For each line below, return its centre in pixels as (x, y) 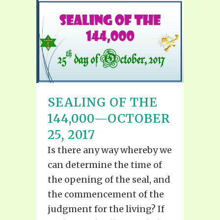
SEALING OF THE (103, 103)
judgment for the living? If (106, 209)
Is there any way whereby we (110, 150)
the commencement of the (106, 194)
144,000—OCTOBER (109, 119)
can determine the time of (105, 165)
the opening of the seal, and (109, 180)
